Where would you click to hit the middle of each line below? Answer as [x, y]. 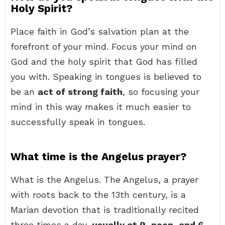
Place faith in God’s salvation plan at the [100, 31]
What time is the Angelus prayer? [98, 156]
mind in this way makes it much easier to [101, 107]
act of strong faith [80, 92]
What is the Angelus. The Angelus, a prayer [104, 180]
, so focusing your [161, 92]
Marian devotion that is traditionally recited [105, 210]
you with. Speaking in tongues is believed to [106, 77]
